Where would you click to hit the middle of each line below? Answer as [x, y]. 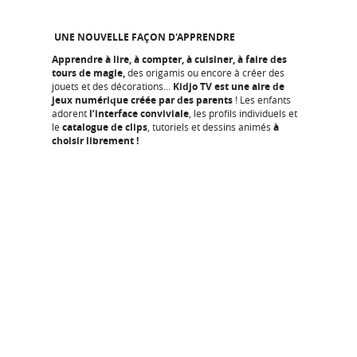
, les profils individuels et [243, 113]
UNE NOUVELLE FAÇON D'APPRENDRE [143, 37]
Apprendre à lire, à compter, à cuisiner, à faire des [169, 59]
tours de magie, [88, 73]
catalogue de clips [105, 127]
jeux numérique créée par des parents [142, 100]
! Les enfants [262, 100]
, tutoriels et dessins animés [210, 127]
